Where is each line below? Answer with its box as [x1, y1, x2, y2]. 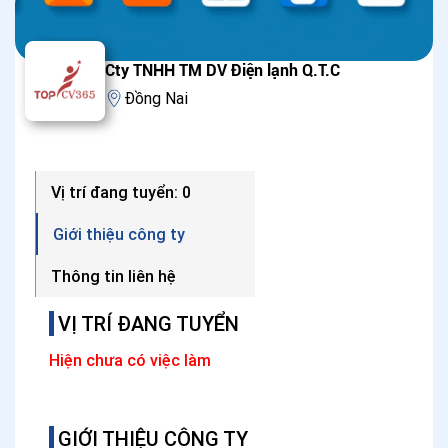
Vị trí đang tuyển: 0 [51, 182, 191, 202]
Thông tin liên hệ [51, 266, 176, 286]
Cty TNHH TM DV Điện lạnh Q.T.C [105, 61, 340, 80]
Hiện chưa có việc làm [49, 350, 211, 370]
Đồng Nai [124, 88, 188, 108]
